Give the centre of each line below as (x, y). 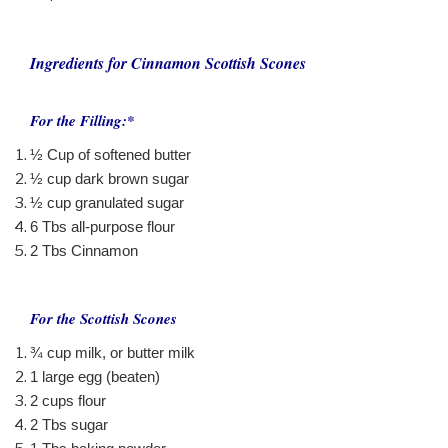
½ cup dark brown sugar (109, 178)
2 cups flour (68, 401)
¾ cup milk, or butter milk (112, 353)
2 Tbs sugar (69, 425)
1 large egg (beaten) (95, 377)
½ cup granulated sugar (107, 202)
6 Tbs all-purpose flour (102, 226)
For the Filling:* (82, 120)
